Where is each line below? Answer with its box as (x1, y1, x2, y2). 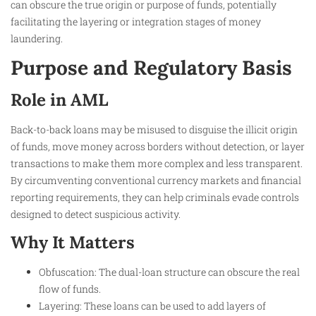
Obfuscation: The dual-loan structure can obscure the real (39, 265, 300, 279)
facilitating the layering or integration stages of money (11, 14, 261, 28)
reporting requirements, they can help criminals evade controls (11, 190, 299, 204)
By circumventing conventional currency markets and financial (11, 173, 301, 187)
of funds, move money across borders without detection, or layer (11, 139, 305, 153)
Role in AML (11, 88, 109, 111)
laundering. (11, 31, 63, 45)
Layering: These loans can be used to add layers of (39, 299, 266, 313)
